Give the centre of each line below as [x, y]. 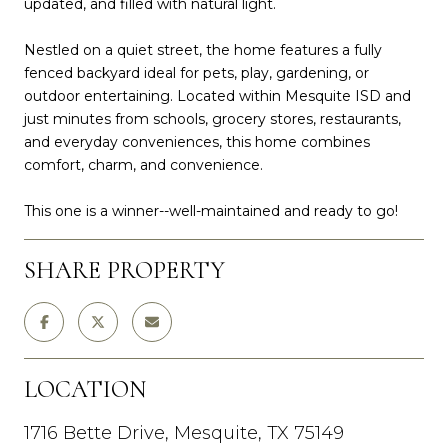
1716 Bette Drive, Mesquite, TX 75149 [184, 432]
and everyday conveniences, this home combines [197, 141]
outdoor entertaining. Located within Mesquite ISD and [217, 95]
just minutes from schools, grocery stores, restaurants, [212, 118]
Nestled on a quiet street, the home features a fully [203, 49]
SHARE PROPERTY [124, 270]
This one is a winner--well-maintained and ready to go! [211, 210]
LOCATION [85, 389]
